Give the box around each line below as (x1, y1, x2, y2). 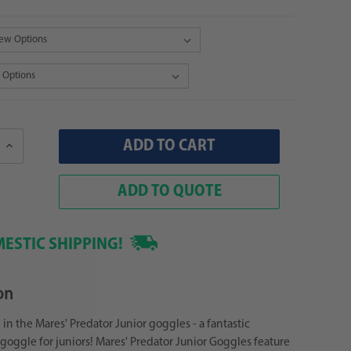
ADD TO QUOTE (117, 183, 222, 200)
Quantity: (2, 150, 49, 162)
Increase (2, 139, 42, 151)
